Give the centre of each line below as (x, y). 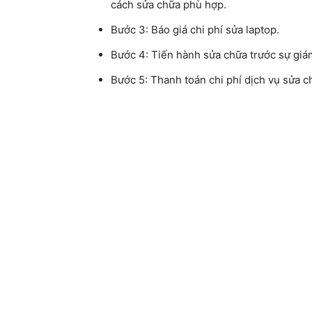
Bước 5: (129, 80)
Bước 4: (130, 55)
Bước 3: (130, 30)
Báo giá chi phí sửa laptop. (214, 30)
